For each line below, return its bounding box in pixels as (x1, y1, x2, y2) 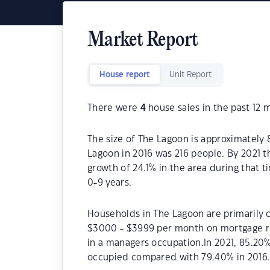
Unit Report (169, 71, 212, 78)
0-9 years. (87, 178, 132, 187)
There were (87, 104, 140, 113)
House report (99, 71, 150, 78)
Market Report (87, 30, 198, 51)
